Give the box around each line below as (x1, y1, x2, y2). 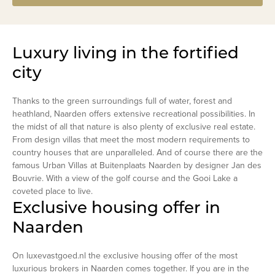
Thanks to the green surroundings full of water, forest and (12, 95, 232, 106)
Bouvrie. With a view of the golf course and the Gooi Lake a (12, 172, 238, 184)
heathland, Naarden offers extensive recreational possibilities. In (12, 108, 255, 119)
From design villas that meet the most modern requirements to (12, 134, 250, 145)
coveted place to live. (12, 185, 95, 196)
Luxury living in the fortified (12, 42, 239, 63)
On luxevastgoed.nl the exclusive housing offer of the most (12, 250, 238, 261)
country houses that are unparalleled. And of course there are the (12, 147, 263, 158)
